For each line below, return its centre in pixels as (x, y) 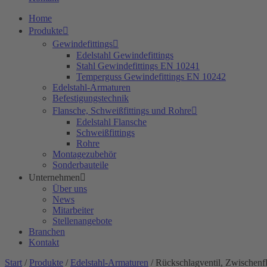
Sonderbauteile (80, 165)
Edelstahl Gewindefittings (125, 55)
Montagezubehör (84, 154)
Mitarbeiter (73, 210)
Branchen (47, 232)
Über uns (70, 189)
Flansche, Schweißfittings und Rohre (122, 111)
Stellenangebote (82, 221)
